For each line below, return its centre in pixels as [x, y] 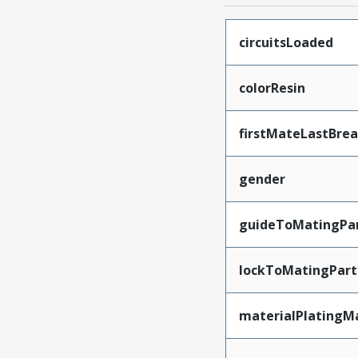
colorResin [272, 88]
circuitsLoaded [286, 42]
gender [262, 179]
